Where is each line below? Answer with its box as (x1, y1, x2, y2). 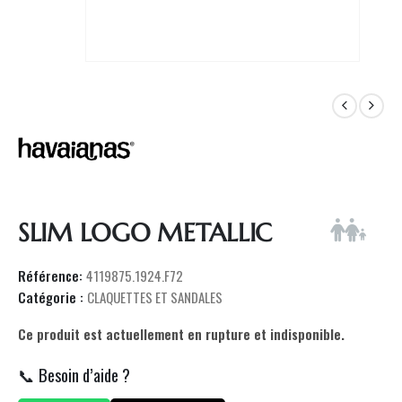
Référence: (18, 265, 86, 285)
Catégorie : (18, 286, 87, 307)
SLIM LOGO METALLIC (18, 217, 272, 249)
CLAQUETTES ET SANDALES (87, 286, 223, 307)
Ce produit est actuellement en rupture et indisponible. (18, 323, 345, 344)
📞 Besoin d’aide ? (18, 362, 130, 387)
